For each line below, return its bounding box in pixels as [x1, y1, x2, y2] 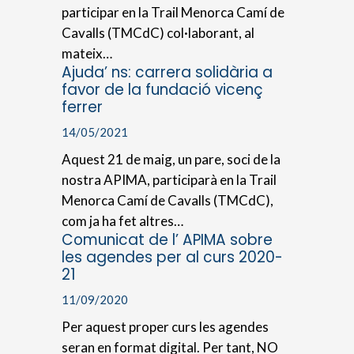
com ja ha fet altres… [62, 212, 184, 229]
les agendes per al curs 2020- [62, 246, 284, 268]
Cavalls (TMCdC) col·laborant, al [62, 24, 255, 41]
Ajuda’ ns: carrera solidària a [62, 61, 273, 83]
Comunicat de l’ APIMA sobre [62, 228, 273, 250]
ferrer [62, 96, 104, 118]
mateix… [62, 44, 113, 62]
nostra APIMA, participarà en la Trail [62, 171, 277, 188]
